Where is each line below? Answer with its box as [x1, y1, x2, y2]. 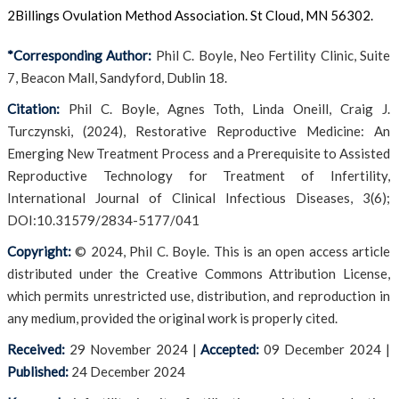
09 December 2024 [264, 341, 382, 357]
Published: [7, 363, 69, 379]
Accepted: [200, 341, 260, 357]
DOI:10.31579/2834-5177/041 [7, 212, 199, 228]
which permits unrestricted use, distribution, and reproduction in [7, 288, 390, 304]
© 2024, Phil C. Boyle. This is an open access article [71, 243, 390, 259]
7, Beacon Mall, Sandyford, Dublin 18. [7, 69, 227, 85]
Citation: [7, 101, 60, 117]
